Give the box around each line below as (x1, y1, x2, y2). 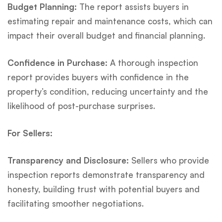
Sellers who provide (129, 155, 209, 166)
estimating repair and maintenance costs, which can (7, 15, 213, 26)
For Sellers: (7, 127, 53, 138)
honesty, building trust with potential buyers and (7, 183, 200, 194)
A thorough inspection (108, 57, 198, 68)
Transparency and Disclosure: (7, 155, 129, 166)
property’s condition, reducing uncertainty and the (7, 86, 208, 97)
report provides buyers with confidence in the (7, 71, 189, 82)
